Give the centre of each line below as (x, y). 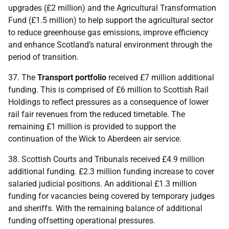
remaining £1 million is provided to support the (92, 127)
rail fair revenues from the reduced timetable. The (97, 114)
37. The (23, 77)
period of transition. (43, 57)
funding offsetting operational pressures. (82, 221)
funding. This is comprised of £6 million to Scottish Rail (108, 90)
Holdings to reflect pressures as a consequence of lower (108, 102)
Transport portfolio (72, 77)
